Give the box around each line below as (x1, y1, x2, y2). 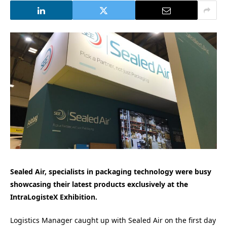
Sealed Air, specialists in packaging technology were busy (10, 166, 211, 176)
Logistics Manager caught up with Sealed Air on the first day (10, 215, 216, 225)
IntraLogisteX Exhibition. (10, 192, 99, 202)
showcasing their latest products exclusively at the (10, 179, 188, 189)
